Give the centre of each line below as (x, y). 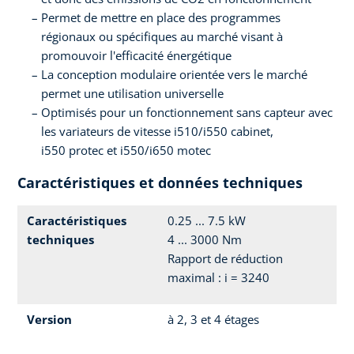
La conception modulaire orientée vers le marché (174, 75)
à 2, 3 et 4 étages (213, 320)
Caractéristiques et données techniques (160, 183)
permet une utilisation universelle (132, 94)
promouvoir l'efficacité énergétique (136, 56)
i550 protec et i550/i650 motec (126, 151)
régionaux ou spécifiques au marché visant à (162, 37)
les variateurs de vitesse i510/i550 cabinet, (157, 132)
